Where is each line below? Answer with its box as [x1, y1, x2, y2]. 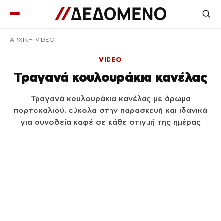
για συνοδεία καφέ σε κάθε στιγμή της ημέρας [20, 118, 201, 126]
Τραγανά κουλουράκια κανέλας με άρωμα [30, 94, 191, 103]
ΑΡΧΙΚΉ [10, 37, 33, 43]
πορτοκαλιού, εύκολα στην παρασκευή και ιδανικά [14, 106, 207, 114]
